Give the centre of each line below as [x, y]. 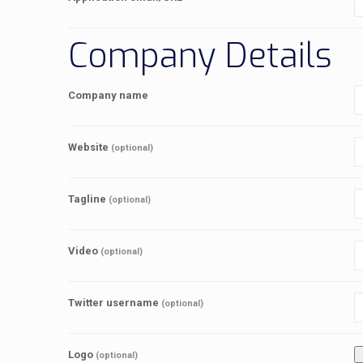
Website [90, 147]
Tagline [88, 199]
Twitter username [115, 302]
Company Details [200, 56]
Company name [108, 95]
